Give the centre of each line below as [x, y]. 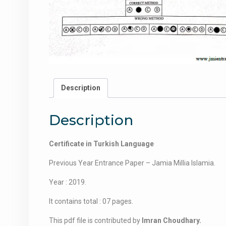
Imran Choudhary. [172, 220]
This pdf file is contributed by [95, 220]
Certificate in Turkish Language [101, 144]
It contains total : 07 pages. [91, 201]
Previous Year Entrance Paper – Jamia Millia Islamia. [132, 163]
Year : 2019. [68, 182]
